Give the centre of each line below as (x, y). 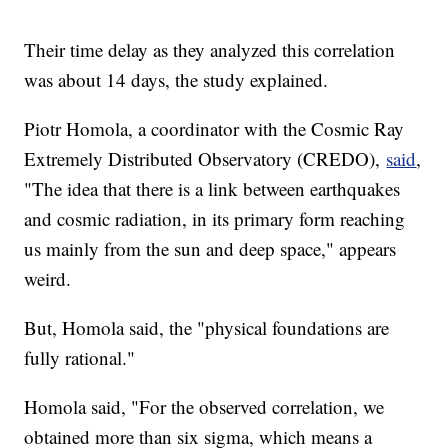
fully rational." (80, 358)
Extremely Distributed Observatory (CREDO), (205, 159)
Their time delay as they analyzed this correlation (210, 50)
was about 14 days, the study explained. (179, 80)
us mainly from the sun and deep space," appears (210, 249)
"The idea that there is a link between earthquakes (212, 189)
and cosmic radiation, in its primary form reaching (215, 219)
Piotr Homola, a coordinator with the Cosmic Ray (214, 129)
